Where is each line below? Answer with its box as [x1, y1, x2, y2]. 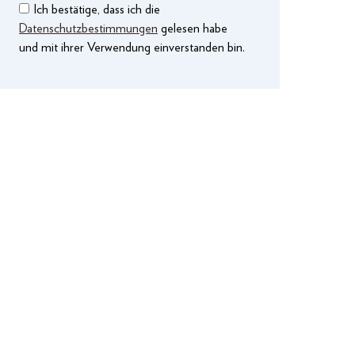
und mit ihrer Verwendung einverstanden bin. [19, 40, 245, 54]
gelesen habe [158, 21, 227, 35]
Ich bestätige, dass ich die [33, 2, 160, 16]
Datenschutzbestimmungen [19, 21, 158, 35]
